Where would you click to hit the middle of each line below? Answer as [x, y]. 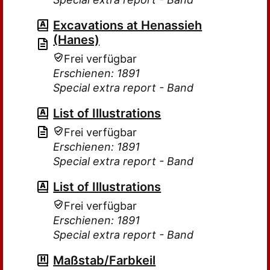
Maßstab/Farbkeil [105, 260]
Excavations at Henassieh [128, 25]
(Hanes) [77, 40]
